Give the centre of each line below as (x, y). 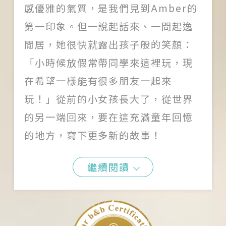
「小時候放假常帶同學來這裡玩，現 (109, 63)
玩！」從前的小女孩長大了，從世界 (109, 99)
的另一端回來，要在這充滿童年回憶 (109, 117)
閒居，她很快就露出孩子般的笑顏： (109, 45)
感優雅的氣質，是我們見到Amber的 (111, 8)
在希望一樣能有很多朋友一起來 (98, 81)
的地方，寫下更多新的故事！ (93, 135)
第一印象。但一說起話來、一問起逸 (109, 26)
